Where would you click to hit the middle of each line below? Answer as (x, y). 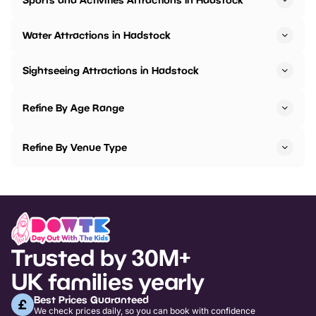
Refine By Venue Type (75, 147)
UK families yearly (108, 281)
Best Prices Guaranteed (91, 299)
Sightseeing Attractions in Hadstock (110, 71)
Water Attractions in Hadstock (96, 35)
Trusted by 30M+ (101, 257)
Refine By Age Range (73, 108)
